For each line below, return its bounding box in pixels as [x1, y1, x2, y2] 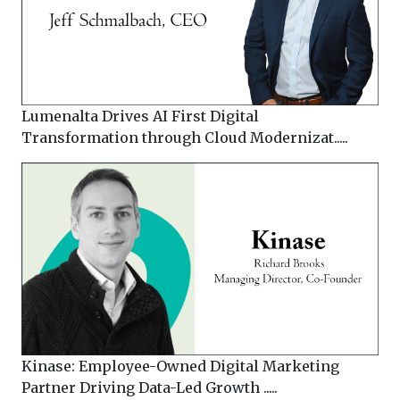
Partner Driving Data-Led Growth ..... [21, 378, 278, 396]
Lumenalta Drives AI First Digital [21, 107, 259, 126]
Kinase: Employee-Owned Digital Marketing [21, 356, 339, 375]
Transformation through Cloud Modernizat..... [21, 129, 348, 147]
